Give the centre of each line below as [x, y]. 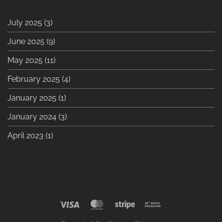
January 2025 [32, 98]
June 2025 [26, 41]
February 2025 [34, 79]
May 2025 [25, 60]
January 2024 [32, 116]
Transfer [175, 215]
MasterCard [126, 203]
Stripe [144, 203]
